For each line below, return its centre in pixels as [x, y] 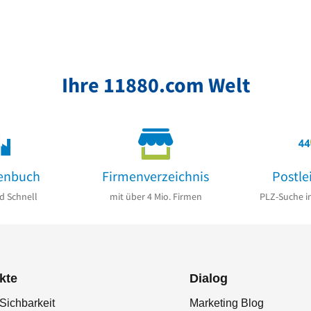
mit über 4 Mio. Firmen [155, 197]
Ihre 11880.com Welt [155, 84]
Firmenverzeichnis [155, 176]
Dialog [209, 279]
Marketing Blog [227, 303]
